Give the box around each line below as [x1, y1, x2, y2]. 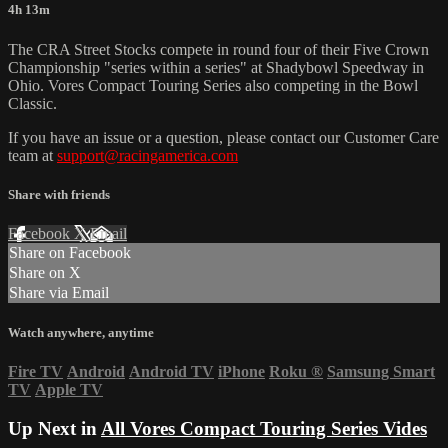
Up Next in [8, 417, 101, 439]
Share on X [9, 263, 81, 281]
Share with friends [8, 186, 110, 202]
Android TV [129, 363, 214, 381]
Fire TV [8, 363, 63, 381]
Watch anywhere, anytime [8, 325, 154, 341]
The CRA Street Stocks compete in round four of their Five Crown [8, 40, 429, 58]
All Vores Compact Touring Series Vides [101, 417, 427, 439]
